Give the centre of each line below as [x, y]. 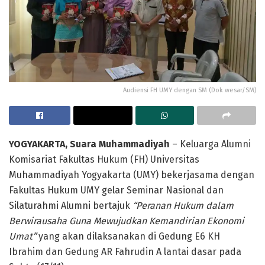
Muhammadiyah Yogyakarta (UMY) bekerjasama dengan [132, 174]
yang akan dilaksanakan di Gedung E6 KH [129, 236]
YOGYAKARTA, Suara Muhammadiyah [89, 144]
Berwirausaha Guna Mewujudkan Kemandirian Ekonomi [127, 221]
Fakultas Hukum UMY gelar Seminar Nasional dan [116, 190]
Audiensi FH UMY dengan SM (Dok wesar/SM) [190, 90]
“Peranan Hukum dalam [183, 205]
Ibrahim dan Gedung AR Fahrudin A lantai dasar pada [125, 251]
